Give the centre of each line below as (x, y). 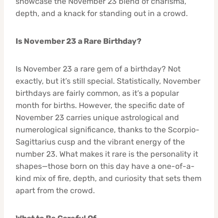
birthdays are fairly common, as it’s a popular (97, 93)
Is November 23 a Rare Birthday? (79, 41)
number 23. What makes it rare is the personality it (107, 154)
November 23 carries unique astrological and (97, 117)
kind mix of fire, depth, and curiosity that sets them (109, 178)
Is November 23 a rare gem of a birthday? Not (98, 69)
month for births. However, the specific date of (100, 105)
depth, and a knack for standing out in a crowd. (102, 13)
